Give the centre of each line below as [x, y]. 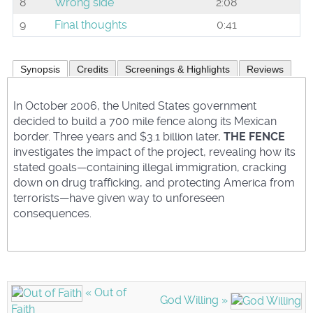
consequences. [52, 213]
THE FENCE [254, 136]
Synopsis [40, 69]
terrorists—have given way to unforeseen [119, 198]
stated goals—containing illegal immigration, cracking [150, 167]
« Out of [104, 292]
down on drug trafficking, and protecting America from [154, 182]
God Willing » [195, 300]
